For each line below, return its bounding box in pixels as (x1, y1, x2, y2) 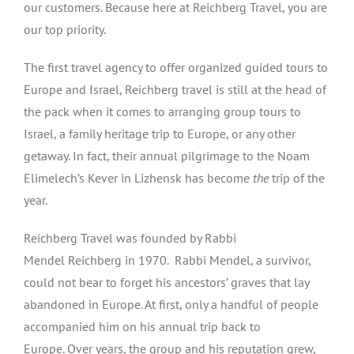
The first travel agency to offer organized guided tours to (24, 59, 328, 75)
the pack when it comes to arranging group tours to (24, 104, 301, 119)
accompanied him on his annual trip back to (24, 318, 261, 334)
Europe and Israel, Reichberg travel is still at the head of (24, 81, 326, 97)
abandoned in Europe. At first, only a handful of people (24, 296, 318, 312)
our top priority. (24, 21, 106, 37)
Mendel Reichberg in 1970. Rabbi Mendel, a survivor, (24, 252, 311, 268)
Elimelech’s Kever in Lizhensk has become (24, 170, 253, 186)
